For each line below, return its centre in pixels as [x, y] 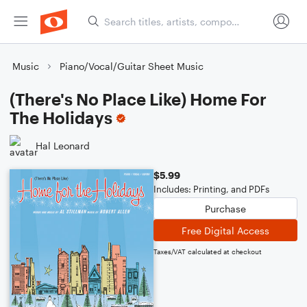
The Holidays [61, 118]
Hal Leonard [63, 145]
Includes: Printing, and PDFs [211, 189]
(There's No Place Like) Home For [138, 99]
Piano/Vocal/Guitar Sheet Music [132, 66]
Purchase [225, 208]
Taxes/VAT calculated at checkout [208, 251]
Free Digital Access [225, 230]
